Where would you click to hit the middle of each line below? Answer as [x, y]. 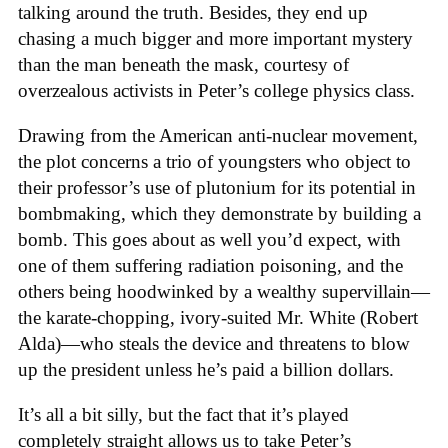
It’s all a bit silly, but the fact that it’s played [183, 414]
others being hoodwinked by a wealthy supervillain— [224, 292]
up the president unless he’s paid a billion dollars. [206, 370]
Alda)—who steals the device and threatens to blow [214, 344]
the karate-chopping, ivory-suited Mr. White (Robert [218, 318]
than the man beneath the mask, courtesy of [183, 65]
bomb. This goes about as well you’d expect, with [209, 240]
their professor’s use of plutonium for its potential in [217, 188]
